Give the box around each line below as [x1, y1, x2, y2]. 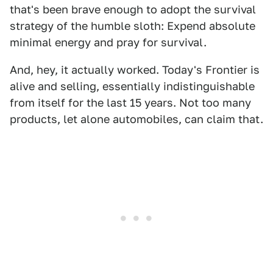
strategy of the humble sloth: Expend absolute [10, 19, 255, 32]
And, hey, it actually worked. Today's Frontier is [10, 63, 260, 76]
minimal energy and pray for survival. [10, 35, 207, 49]
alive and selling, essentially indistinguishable [10, 79, 255, 93]
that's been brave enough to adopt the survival [10, 2, 256, 16]
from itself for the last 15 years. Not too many [10, 96, 251, 109]
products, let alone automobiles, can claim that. [10, 112, 263, 126]
